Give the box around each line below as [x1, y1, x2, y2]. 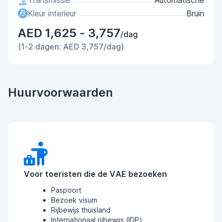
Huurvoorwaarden [8, 85, 113, 100]
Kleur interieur [28, 8, 76, 18]
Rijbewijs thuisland [51, 206, 111, 214]
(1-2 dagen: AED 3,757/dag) [18, 42, 124, 52]
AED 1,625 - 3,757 [18, 26, 120, 40]
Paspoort [51, 186, 81, 194]
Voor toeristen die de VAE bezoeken [24, 169, 167, 179]
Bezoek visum [51, 196, 97, 204]
